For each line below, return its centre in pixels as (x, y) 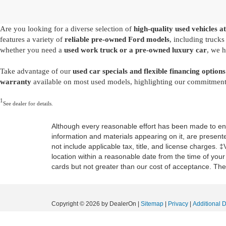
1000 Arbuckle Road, (124, 214)
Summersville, (174, 214)
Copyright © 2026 (76, 204)
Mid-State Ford (72, 214)
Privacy (178, 204)
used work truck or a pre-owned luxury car (135, 50)
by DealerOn (119, 204)
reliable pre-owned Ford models (117, 39)
